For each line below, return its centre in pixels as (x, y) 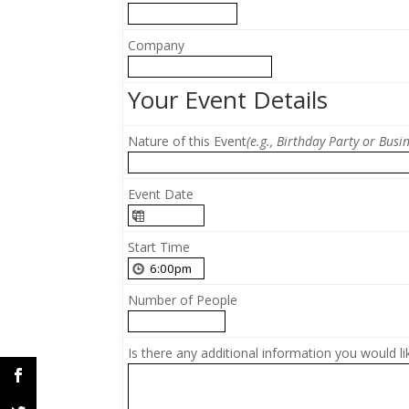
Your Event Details (228, 100)
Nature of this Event (188, 142)
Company (157, 46)
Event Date (161, 194)
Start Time (159, 247)
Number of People (183, 300)
